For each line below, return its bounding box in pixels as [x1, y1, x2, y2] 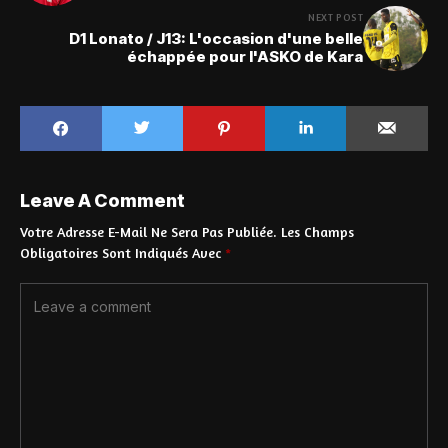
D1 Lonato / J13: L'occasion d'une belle [69, 29, 363, 49]
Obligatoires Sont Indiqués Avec [20, 243, 225, 261]
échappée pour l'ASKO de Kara [127, 47, 363, 67]
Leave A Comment [20, 189, 185, 211]
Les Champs [281, 222, 354, 240]
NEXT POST [308, 11, 363, 24]
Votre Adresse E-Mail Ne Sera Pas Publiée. [20, 222, 277, 240]
